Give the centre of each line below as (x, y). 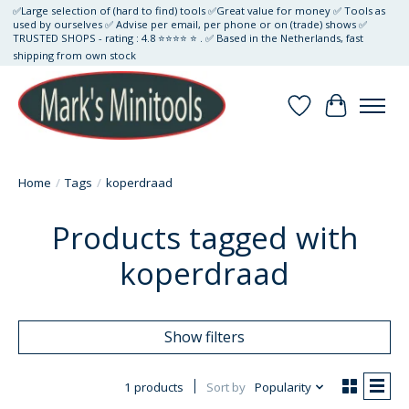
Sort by (225, 388)
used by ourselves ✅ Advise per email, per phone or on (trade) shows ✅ (189, 25)
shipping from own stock (74, 56)
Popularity (283, 388)
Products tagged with (204, 238)
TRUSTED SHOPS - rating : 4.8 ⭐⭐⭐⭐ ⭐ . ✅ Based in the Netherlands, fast (188, 38)
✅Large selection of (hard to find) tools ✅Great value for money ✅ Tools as (199, 11)
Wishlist (326, 115)
